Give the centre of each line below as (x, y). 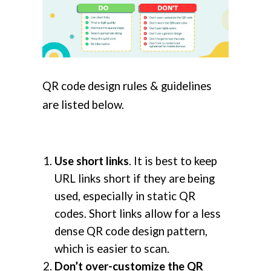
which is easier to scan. (112, 248)
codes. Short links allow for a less (138, 213)
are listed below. (83, 104)
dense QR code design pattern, (131, 231)
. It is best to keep (173, 161)
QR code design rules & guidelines (127, 86)
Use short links (92, 161)
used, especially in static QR (125, 196)
